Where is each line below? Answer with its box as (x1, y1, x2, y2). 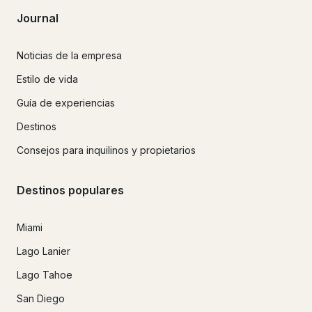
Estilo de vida (17, 73, 78, 86)
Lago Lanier (17, 244, 70, 257)
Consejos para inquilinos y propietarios (17, 144, 196, 157)
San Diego (17, 292, 65, 304)
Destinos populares (17, 182, 124, 197)
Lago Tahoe (17, 268, 72, 281)
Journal (17, 10, 58, 25)
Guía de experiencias (17, 97, 115, 109)
